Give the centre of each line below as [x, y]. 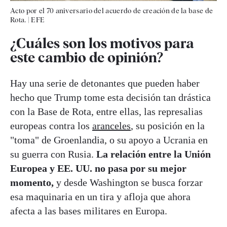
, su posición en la [168, 126]
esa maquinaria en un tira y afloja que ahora [100, 197]
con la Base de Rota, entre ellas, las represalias [106, 112]
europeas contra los [51, 126]
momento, [32, 183]
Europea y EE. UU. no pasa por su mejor [98, 168]
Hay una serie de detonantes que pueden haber [105, 83]
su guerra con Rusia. [53, 154]
